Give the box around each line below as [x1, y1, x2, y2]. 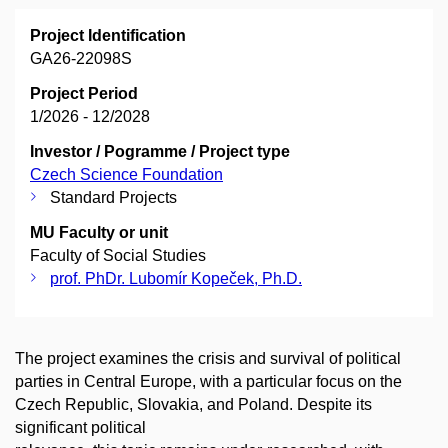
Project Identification [30, 27, 186, 45]
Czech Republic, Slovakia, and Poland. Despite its [15, 396, 372, 414]
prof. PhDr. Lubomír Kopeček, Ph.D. [50, 270, 302, 288]
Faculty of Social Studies [30, 247, 206, 265]
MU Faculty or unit [30, 224, 168, 242]
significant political [15, 419, 146, 437]
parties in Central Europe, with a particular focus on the [15, 373, 402, 391]
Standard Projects [50, 189, 177, 207]
